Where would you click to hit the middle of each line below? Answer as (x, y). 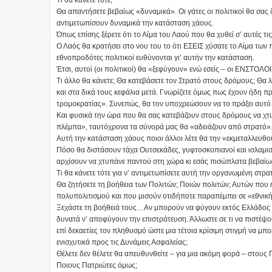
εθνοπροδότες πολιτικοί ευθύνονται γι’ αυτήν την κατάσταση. (155, 58)
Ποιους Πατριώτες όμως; (97, 266)
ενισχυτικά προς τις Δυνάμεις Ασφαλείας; (122, 243)
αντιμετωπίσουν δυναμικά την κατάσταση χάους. (135, 23)
